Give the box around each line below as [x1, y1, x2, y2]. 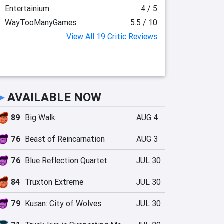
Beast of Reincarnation [25, 134, 105, 144]
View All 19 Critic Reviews [66, 31, 157, 41]
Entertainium [4, 3, 49, 13]
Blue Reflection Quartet [25, 155, 107, 165]
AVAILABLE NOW [7, 90, 101, 104]
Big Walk [25, 112, 55, 122]
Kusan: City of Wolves [25, 198, 101, 208]
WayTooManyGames [4, 17, 76, 27]
